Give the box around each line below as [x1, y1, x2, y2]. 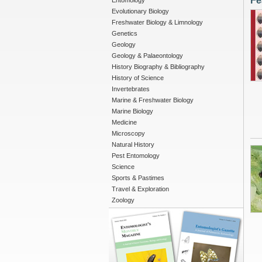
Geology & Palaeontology [112, 52, 183, 59]
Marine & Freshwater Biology [112, 96, 194, 104]
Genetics [112, 30, 137, 37]
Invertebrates [112, 85, 150, 92]
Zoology [112, 196, 135, 204]
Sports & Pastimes [112, 174, 164, 181]
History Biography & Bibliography [112, 63, 205, 70]
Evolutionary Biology [112, 8, 169, 15]
